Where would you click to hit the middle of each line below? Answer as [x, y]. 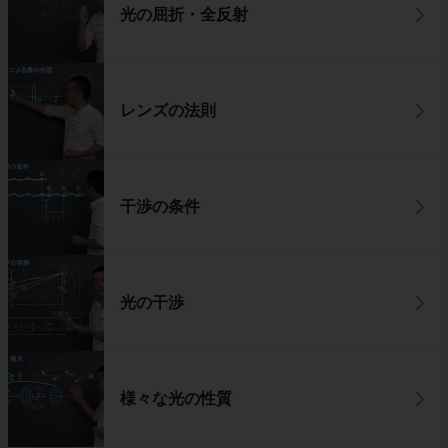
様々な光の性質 [176, 398]
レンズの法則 [168, 110]
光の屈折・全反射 [184, 14]
